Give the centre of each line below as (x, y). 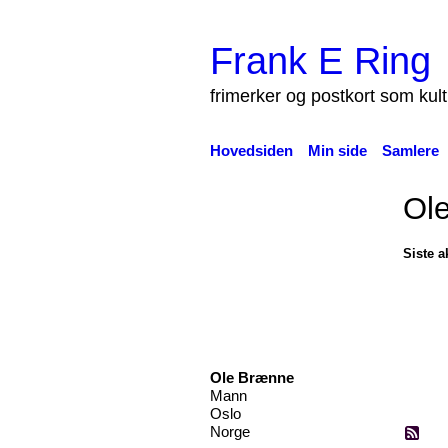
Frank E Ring (320, 60)
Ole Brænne (251, 377)
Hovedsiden (251, 150)
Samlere (410, 150)
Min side (337, 150)
